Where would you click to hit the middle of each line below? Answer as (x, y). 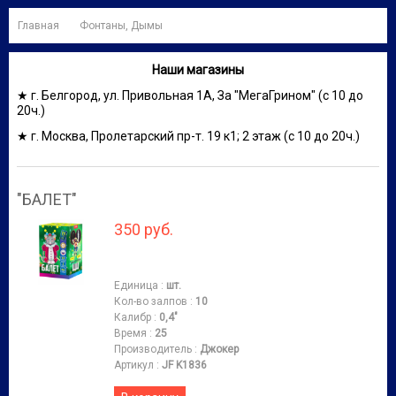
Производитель (153, 349)
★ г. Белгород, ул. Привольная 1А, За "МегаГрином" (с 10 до (190, 95)
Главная (38, 25)
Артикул (134, 365)
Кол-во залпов (151, 301)
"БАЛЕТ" (47, 199)
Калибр (133, 317)
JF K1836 (184, 365)
